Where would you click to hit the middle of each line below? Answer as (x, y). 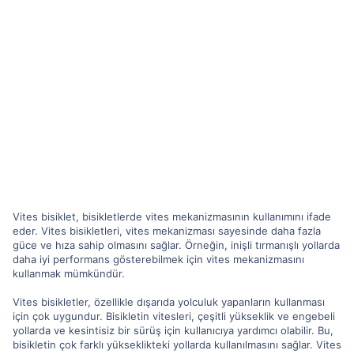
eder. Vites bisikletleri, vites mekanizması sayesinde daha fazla (167, 230)
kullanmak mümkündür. (69, 273)
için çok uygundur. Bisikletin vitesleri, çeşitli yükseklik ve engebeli (174, 316)
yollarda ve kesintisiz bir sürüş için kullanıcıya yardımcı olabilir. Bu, (173, 330)
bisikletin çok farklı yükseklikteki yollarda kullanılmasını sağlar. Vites (177, 344)
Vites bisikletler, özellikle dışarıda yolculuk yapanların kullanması (169, 301)
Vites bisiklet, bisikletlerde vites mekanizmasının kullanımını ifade (172, 216)
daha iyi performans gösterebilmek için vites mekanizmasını (158, 259)
